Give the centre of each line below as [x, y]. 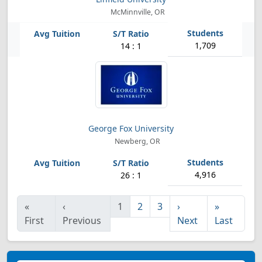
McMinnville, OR [137, 12]
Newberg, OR [137, 141]
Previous [82, 220]
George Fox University [131, 128]
